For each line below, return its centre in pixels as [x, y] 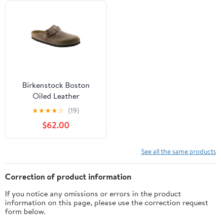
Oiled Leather [56, 95]
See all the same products [179, 151]
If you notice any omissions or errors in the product [93, 193]
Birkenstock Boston [56, 85]
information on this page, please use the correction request [107, 202]
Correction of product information [68, 176]
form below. [25, 211]
